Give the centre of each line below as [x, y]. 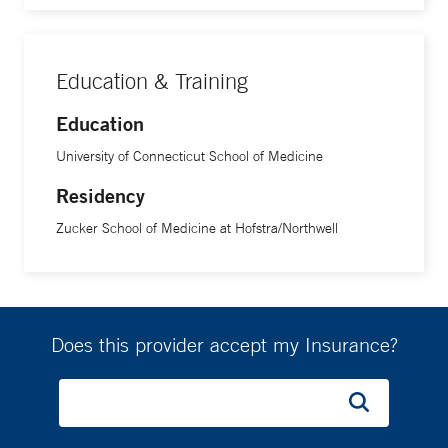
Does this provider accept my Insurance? [224, 344]
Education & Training [152, 81]
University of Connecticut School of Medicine [189, 156]
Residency [100, 195]
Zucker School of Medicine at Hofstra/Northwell [197, 228]
